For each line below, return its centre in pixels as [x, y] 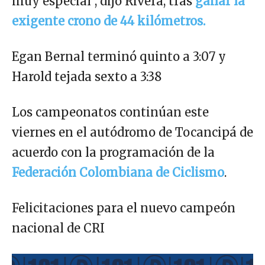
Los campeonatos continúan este [110, 112]
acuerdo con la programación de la [113, 153]
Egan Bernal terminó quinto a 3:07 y [119, 57]
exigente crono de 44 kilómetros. [109, 21]
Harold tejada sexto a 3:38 [87, 77]
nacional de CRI [58, 228]
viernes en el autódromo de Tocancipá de [132, 132]
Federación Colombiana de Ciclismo [118, 173]
